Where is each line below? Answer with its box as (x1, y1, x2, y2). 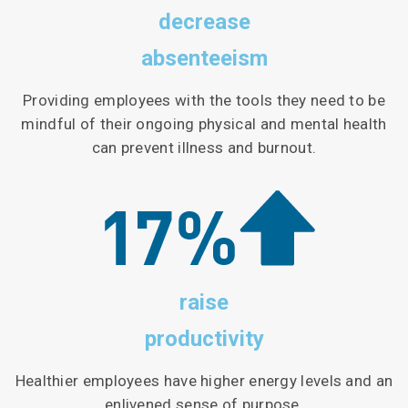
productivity (144, 326, 264, 352)
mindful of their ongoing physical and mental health (21, 115, 387, 134)
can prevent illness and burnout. (91, 138, 317, 158)
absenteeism (140, 46, 268, 72)
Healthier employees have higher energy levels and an (15, 371, 393, 390)
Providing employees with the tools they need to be (23, 91, 385, 110)
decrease (158, 9, 250, 36)
